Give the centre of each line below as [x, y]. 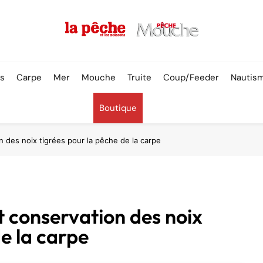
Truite [140, 77]
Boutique [118, 108]
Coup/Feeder [191, 77]
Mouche [99, 77]
